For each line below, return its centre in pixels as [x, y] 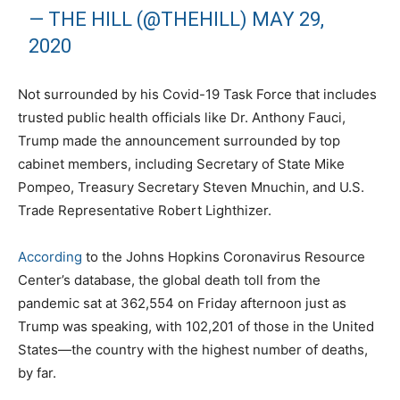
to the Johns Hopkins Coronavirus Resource [224, 256]
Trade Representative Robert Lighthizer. [145, 210]
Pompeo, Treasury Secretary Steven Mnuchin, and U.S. [191, 187]
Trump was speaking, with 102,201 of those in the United [196, 326]
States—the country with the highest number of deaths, [193, 349]
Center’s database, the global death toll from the [169, 279]
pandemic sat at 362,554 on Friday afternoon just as [182, 303]
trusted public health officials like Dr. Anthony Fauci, [182, 117]
